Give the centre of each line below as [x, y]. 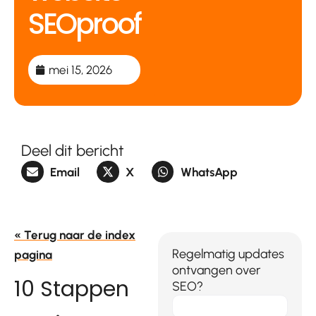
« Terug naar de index [75, 235]
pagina [33, 255]
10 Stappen [72, 290]
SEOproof [84, 24]
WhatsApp [209, 172]
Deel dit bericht [73, 150]
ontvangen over [216, 271]
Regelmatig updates [228, 254]
